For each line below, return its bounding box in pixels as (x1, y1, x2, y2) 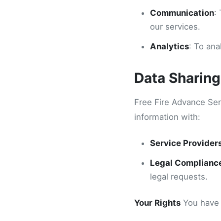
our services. (150, 22, 200, 32)
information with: (134, 112, 200, 122)
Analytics (150, 41, 189, 51)
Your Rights (134, 198, 181, 208)
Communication (150, 8, 214, 18)
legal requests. (150, 172, 208, 182)
